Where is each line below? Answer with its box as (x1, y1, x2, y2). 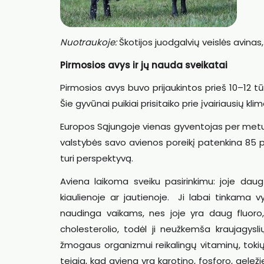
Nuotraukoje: (60, 35, 117, 48)
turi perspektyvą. (60, 152, 133, 164)
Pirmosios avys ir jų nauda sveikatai (60, 58, 227, 71)
